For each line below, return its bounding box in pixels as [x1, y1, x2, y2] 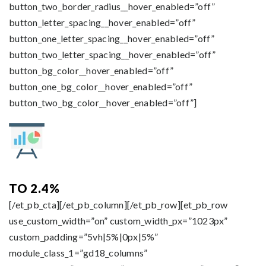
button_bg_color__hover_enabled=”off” [9, 65, 173, 76]
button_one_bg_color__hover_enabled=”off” [9, 81, 192, 92]
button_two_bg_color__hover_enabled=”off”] [9, 97, 197, 108]
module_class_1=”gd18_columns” [9, 247, 148, 258]
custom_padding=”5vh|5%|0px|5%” [9, 231, 159, 242]
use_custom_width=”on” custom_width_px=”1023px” [9, 215, 228, 226]
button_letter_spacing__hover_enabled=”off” [9, 17, 196, 28]
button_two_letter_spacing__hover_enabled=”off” [9, 49, 216, 60]
